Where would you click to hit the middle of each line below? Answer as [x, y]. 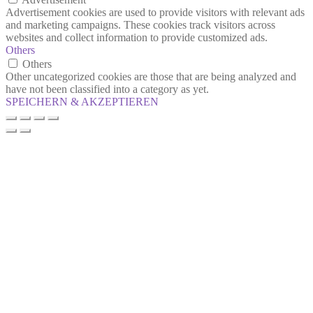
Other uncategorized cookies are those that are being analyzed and [151, 77]
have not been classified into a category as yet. [107, 89]
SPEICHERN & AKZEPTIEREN [82, 102]
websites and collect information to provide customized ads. [137, 37]
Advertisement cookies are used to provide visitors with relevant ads [155, 12]
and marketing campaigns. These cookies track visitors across [140, 25]
